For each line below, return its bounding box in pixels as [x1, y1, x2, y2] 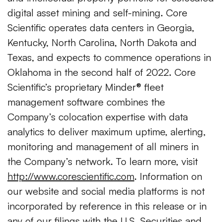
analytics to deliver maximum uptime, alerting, [7, 125, 206, 138]
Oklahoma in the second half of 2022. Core [7, 66, 196, 79]
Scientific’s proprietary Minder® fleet [7, 81, 164, 94]
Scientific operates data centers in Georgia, [7, 21, 194, 34]
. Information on [134, 170, 202, 183]
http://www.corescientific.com [7, 170, 134, 183]
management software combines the [7, 96, 165, 109]
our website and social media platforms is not [7, 185, 205, 198]
